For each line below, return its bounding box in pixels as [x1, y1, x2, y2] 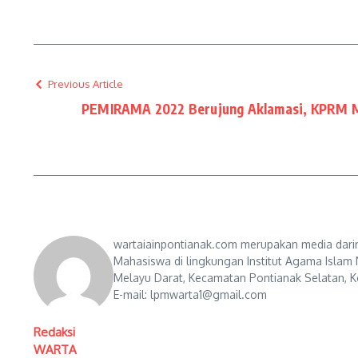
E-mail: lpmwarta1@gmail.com [113, 288, 267, 301]
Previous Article [48, 78, 123, 90]
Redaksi [34, 324, 75, 340]
